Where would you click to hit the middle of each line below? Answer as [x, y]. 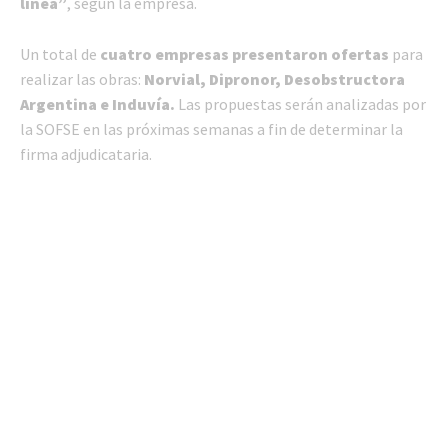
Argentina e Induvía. [99, 104]
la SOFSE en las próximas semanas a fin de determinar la [211, 129]
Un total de [58, 54]
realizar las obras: [82, 79]
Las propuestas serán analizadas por [302, 104]
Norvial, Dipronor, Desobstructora [274, 79]
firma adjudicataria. [86, 154]
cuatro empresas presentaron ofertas [244, 54]
